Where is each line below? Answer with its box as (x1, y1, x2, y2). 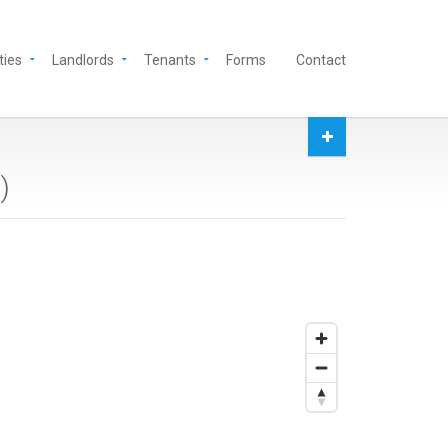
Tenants (144, 52, 196, 68)
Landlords (52, 52, 114, 68)
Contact (296, 52, 346, 68)
